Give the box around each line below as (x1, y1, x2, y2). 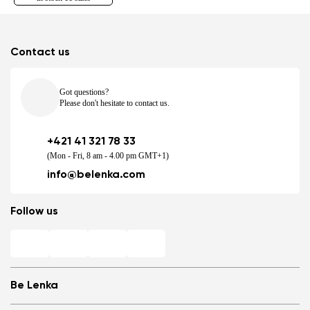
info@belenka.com (47, 169, 145, 181)
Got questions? (60, 86, 109, 97)
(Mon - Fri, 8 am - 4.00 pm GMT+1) (47, 150, 169, 161)
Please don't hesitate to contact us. (60, 98, 170, 108)
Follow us (10, 206, 58, 217)
